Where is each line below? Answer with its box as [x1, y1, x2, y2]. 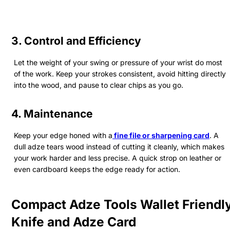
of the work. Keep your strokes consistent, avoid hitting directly [14, 69, 226, 78]
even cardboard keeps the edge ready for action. [14, 164, 180, 174]
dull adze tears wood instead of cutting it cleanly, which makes [14, 142, 224, 151]
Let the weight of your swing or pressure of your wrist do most [14, 57, 222, 67]
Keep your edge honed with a [14, 130, 112, 140]
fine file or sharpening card [114, 130, 209, 140]
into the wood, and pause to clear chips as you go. [14, 80, 183, 89]
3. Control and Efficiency [11, 34, 141, 47]
